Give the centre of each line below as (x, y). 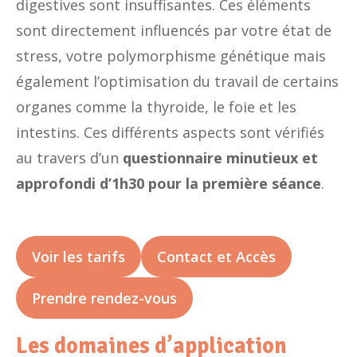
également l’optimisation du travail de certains (177, 81)
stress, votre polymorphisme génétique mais (171, 55)
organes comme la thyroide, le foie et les (156, 106)
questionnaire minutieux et (220, 157)
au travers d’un (69, 157)
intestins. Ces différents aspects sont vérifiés (170, 132)
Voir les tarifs (78, 257)
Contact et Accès (216, 257)
